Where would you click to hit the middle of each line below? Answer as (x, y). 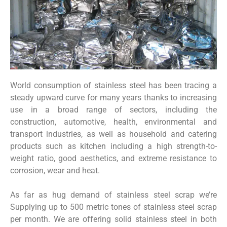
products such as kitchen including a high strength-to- (113, 146)
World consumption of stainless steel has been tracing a (113, 85)
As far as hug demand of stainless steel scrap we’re (113, 195)
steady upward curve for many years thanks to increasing (113, 97)
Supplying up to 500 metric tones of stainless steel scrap (113, 207)
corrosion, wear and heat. (55, 170)
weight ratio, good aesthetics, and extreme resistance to (113, 158)
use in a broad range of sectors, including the (113, 109)
